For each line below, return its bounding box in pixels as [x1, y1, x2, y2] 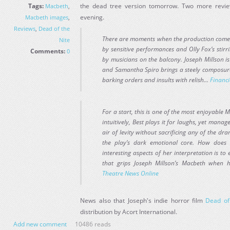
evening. [80, 13, 105, 22]
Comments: [30, 47, 66, 55]
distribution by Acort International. [80, 207, 179, 216]
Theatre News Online [102, 169, 159, 178]
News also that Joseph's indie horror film [80, 196, 206, 205]
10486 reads [75, 220, 111, 228]
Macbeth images [25, 13, 69, 21]
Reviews [14, 25, 36, 32]
